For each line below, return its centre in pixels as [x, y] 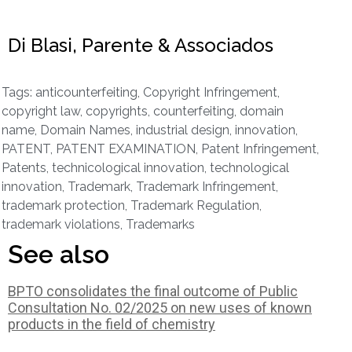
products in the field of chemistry [112, 324]
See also [59, 254]
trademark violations [61, 224]
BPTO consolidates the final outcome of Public [153, 291]
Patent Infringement [259, 148]
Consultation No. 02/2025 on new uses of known [160, 307]
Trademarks [160, 224]
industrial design [183, 130]
